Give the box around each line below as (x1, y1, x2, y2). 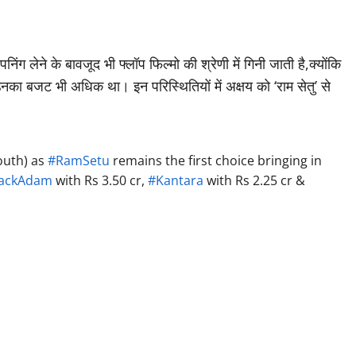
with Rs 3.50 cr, (52, 172, 149, 189)
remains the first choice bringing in (110, 152, 323, 169)
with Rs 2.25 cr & (203, 172, 306, 189)
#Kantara (148, 172, 204, 189)
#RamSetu (48, 152, 110, 169)
